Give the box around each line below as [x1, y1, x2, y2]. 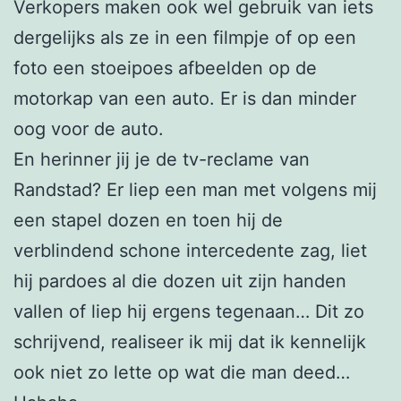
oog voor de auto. [13, 117, 164, 140]
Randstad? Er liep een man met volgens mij [13, 178, 377, 200]
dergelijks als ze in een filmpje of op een [13, 26, 356, 48]
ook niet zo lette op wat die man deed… [13, 361, 350, 383]
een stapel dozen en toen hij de [13, 209, 283, 231]
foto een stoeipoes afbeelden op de [13, 56, 317, 79]
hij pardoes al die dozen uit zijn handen [13, 269, 346, 292]
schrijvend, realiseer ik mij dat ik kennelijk [13, 330, 366, 353]
